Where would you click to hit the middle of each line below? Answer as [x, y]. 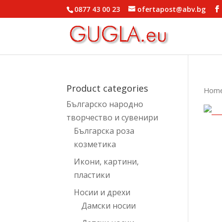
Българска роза [104, 131]
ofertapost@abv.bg [172, 9]
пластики [92, 175]
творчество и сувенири [112, 117]
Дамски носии [109, 206]
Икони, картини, [107, 162]
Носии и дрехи [102, 192]
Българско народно [105, 104]
